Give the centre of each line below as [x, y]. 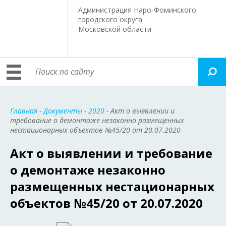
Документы [63, 111]
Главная [24, 111]
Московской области [115, 29]
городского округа [110, 19]
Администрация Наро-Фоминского [137, 10]
